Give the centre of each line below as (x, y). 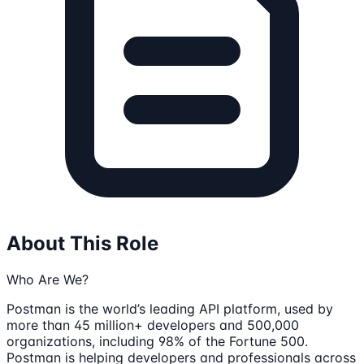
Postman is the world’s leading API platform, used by (170, 308)
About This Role (82, 243)
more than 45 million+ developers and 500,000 (153, 325)
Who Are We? (48, 279)
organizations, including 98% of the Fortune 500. (157, 341)
